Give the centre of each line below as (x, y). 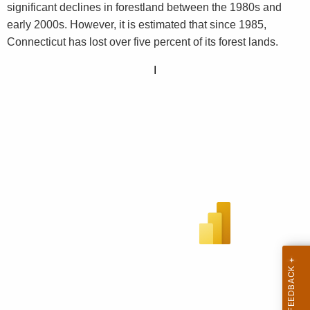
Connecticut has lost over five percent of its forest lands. (143, 42)
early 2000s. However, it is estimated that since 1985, (137, 25)
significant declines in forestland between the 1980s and (144, 8)
